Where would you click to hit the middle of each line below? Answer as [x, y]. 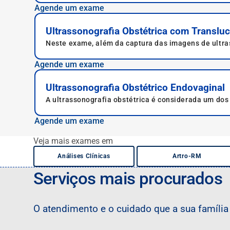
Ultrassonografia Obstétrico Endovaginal [136, 88]
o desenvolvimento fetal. [90, 109]
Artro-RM [187, 156]
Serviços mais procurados [128, 178]
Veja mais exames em [73, 141]
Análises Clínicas [84, 156]
